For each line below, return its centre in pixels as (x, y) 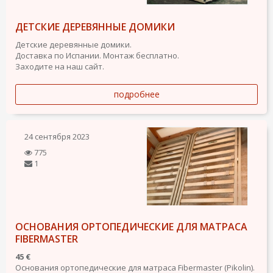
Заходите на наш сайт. (60, 67)
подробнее (136, 94)
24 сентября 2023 (57, 137)
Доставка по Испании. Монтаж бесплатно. (97, 56)
